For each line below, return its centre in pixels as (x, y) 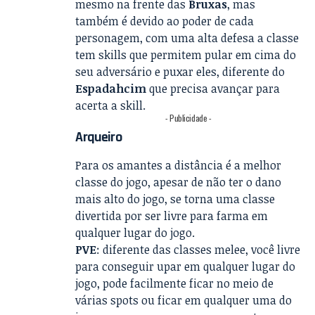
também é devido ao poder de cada (165, 21)
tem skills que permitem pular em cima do (186, 54)
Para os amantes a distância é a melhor (179, 165)
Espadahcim (112, 88)
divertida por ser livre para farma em (172, 216)
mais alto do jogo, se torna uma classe (175, 199)
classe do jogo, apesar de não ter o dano (179, 182)
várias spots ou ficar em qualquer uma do (184, 300)
